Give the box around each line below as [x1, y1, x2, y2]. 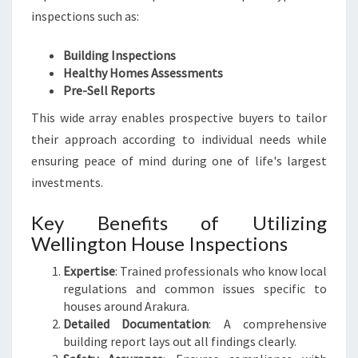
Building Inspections [63, 47, 176, 63]
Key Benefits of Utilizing [31, 211, 327, 234]
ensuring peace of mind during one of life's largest [31, 153, 327, 169]
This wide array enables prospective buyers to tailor [31, 109, 327, 125]
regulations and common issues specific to [63, 280, 327, 296]
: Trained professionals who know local [115, 263, 327, 279]
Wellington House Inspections [31, 232, 288, 255]
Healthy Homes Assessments [63, 65, 223, 81]
